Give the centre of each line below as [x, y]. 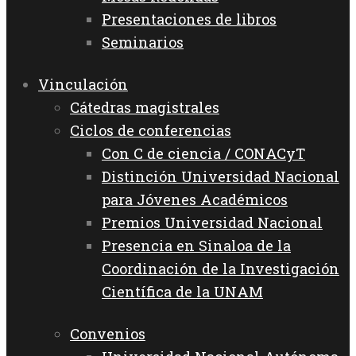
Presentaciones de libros [189, 19]
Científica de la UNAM [182, 291]
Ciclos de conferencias [151, 130]
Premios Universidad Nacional [212, 222]
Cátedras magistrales [145, 107]
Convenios [108, 333]
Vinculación [83, 84]
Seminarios [143, 43]
